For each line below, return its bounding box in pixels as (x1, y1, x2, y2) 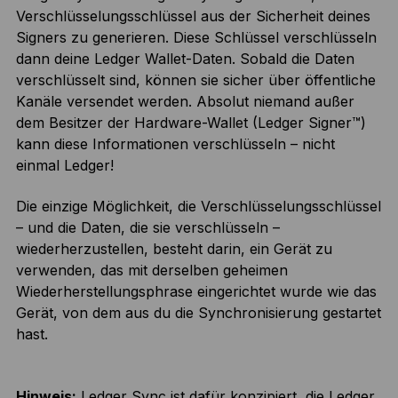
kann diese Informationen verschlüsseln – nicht (15, 135, 335, 154)
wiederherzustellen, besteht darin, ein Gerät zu (15, 240, 332, 259)
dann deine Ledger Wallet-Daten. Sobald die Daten (15, 50, 354, 68)
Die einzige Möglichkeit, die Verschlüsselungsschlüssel (15, 197, 381, 216)
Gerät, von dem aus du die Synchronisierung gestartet (15, 304, 381, 322)
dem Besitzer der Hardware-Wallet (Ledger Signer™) (15, 114, 366, 132)
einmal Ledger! (15, 156, 114, 175)
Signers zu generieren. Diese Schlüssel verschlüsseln (15, 28, 377, 47)
